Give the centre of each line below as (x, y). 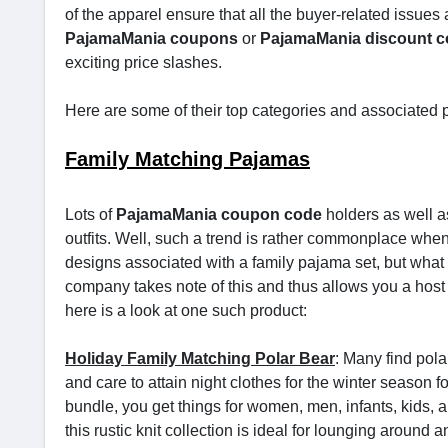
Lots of (90, 214)
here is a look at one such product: (186, 310)
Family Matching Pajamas (187, 159)
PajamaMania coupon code (219, 214)
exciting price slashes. (143, 62)
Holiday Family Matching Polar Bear (200, 358)
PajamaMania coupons (151, 38)
